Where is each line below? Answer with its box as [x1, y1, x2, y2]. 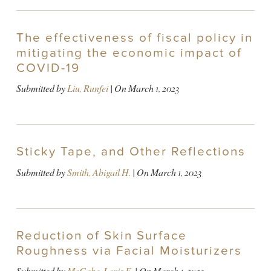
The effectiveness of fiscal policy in [16, 30, 253, 45]
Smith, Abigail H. [67, 166, 131, 179]
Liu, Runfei [67, 82, 108, 96]
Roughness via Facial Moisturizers [16, 243, 242, 258]
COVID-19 [16, 60, 80, 76]
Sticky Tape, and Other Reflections [16, 144, 246, 160]
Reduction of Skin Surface [16, 227, 187, 243]
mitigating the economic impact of [16, 45, 242, 60]
